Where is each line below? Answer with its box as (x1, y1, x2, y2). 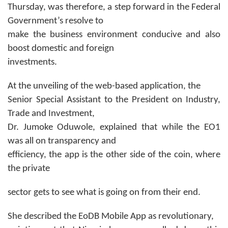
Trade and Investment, (8, 108, 95, 119)
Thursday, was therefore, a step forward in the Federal (8, 2, 220, 12)
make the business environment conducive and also (8, 30, 220, 40)
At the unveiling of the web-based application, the (8, 81, 201, 91)
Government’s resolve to (8, 16, 103, 26)
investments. (8, 57, 57, 67)
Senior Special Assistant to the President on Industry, (8, 95, 220, 105)
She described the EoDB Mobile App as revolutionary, (8, 211, 214, 221)
